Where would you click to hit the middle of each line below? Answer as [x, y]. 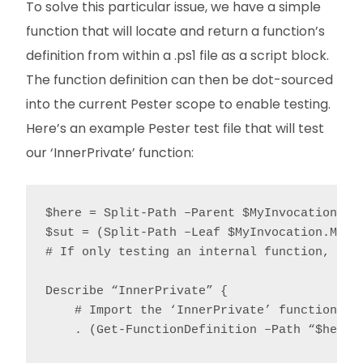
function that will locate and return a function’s [175, 32]
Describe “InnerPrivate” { [137, 292]
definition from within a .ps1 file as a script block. [177, 56]
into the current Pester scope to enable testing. [178, 105]
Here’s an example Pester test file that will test [175, 129]
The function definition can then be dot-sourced [179, 80]
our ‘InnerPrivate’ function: [110, 153]
